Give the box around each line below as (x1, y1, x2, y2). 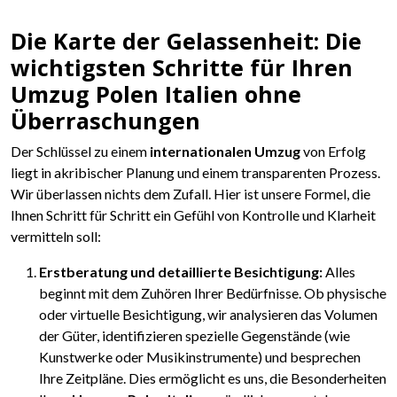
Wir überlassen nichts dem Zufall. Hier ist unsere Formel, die (11, 185, 370, 203)
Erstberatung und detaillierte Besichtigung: (39, 263, 323, 281)
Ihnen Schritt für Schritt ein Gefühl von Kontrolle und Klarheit (11, 206, 376, 224)
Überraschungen (11, 105, 200, 136)
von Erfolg (300, 143, 366, 160)
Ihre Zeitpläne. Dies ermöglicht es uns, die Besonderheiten (39, 370, 386, 387)
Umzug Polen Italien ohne (11, 79, 301, 110)
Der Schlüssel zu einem (11, 143, 150, 160)
